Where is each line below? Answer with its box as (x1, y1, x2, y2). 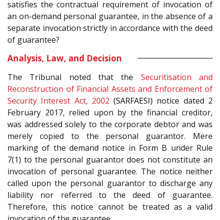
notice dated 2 (153, 95, 213, 106)
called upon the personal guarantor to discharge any (7, 177, 213, 189)
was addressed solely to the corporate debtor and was (7, 118, 213, 130)
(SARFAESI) (113, 95, 153, 106)
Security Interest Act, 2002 (7, 95, 110, 106)
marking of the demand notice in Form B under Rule (7, 142, 213, 153)
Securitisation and (140, 71, 213, 82)
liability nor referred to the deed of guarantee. (7, 189, 213, 200)
